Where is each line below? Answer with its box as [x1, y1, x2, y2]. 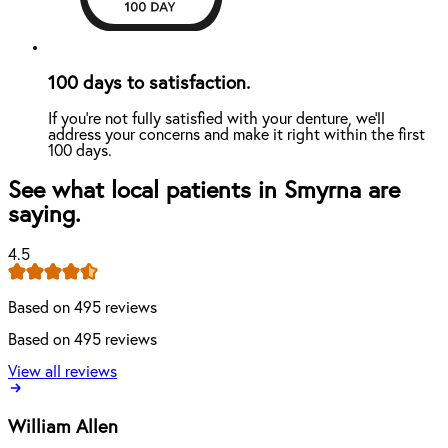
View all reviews [8, 364, 117, 381]
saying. [8, 203, 81, 228]
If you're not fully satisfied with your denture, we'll [48, 111, 385, 128]
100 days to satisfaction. [48, 73, 250, 93]
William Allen [8, 417, 118, 437]
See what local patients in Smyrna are [8, 179, 400, 204]
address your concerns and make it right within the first [48, 127, 425, 144]
